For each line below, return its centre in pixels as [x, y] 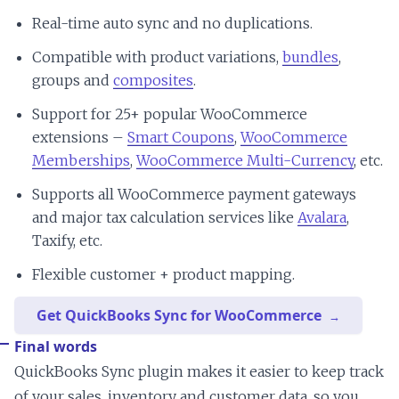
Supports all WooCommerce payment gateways [194, 194]
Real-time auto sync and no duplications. [172, 23]
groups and [73, 80]
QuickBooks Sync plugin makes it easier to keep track [199, 371]
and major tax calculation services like [165, 217]
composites [153, 80]
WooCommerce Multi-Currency [245, 160]
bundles [310, 57]
